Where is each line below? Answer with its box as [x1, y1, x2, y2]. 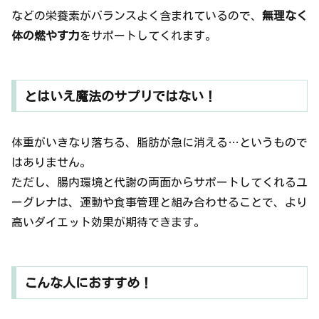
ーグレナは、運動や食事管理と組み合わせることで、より [11, 197, 308, 209]
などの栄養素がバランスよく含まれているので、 [11, 9, 262, 21]
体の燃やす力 [11, 29, 80, 41]
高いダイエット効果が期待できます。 [11, 216, 205, 229]
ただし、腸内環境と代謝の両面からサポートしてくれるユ [11, 177, 308, 189]
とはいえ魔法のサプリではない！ [23, 89, 216, 103]
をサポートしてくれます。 [80, 29, 216, 41]
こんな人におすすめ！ [23, 276, 152, 290]
